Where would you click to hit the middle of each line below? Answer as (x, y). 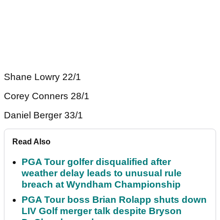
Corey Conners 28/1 (47, 96)
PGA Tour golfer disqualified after (96, 162)
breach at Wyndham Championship (101, 184)
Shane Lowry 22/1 (42, 77)
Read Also (31, 142)
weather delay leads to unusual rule (102, 173)
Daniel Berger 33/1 (43, 115)
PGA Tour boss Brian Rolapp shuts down (114, 200)
